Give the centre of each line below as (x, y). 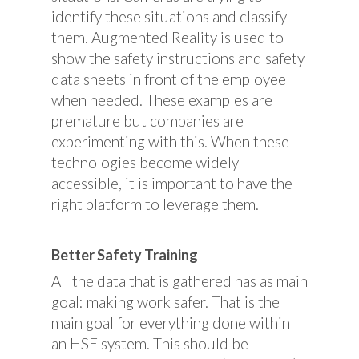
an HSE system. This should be (150, 343)
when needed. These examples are (162, 100)
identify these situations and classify (169, 16)
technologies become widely (145, 162)
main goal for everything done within (171, 322)
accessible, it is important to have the (172, 183)
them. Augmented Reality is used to (167, 37)
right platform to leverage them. (155, 204)
